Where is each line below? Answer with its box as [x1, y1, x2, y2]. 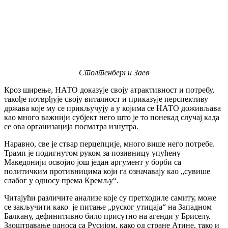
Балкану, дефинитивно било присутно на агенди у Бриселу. [4, 212, 211, 221]
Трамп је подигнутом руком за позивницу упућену [4, 149, 181, 158]
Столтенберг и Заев [79, 68, 149, 77]
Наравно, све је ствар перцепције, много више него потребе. [4, 139, 215, 149]
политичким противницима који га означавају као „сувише [4, 167, 210, 176]
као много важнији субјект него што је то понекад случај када [4, 113, 219, 122]
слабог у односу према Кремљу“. [4, 176, 119, 185]
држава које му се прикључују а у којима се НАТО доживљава [4, 104, 221, 113]
